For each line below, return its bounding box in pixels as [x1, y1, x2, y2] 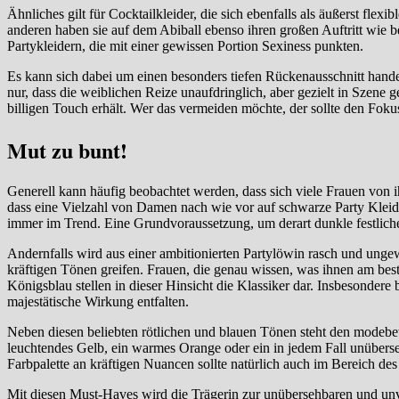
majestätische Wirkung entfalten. [7, 293, 189, 309]
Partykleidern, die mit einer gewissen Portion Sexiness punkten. [7, 37, 363, 53]
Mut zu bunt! [7, 134, 127, 166]
